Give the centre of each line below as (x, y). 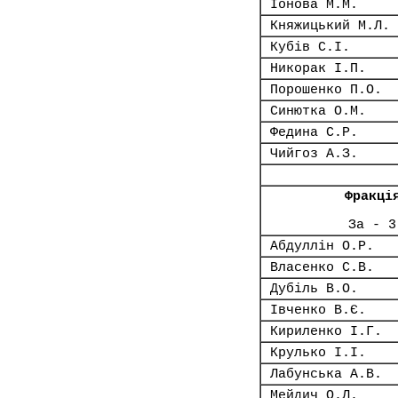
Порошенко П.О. (326, 90)
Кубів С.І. (310, 47)
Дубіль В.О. (314, 289)
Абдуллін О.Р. (322, 246)
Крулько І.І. (318, 353)
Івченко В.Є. (318, 310)
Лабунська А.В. (326, 374)
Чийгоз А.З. (314, 154)
